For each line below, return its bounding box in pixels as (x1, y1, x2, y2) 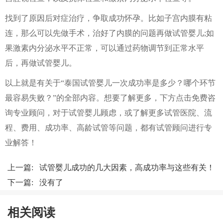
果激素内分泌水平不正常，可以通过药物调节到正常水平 (5, 44, 204, 52)
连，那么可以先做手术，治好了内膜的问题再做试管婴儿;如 (5, 29, 214, 37)
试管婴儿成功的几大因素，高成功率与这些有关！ (39, 163, 215, 172)
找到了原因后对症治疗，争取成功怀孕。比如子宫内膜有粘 (5, 14, 212, 22)
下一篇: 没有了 (7, 178, 63, 187)
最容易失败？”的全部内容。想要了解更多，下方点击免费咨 (5, 94, 216, 102)
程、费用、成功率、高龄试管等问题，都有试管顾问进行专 (5, 123, 212, 132)
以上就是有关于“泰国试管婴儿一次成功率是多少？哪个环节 (5, 79, 216, 87)
